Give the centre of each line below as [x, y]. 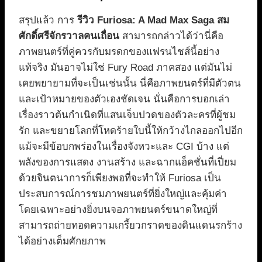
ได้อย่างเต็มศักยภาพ [62, 241]
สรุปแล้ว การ [48, 20]
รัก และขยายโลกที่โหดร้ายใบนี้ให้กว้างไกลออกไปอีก [131, 130]
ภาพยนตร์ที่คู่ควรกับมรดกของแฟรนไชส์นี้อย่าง [119, 51]
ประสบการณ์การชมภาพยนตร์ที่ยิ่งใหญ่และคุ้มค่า [123, 194]
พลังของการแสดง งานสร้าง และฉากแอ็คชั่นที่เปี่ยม [127, 162]
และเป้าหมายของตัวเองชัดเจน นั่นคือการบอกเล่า [124, 99]
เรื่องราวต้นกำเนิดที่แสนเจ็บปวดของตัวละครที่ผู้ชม [127, 115]
